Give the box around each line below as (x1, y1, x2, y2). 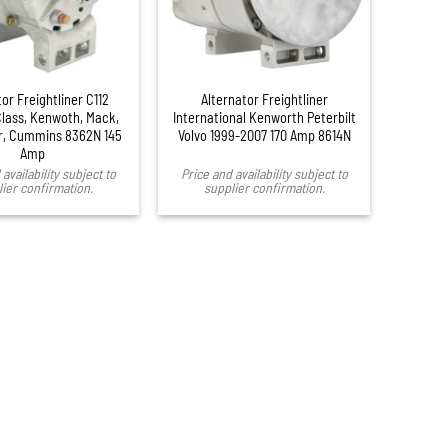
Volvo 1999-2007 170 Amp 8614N (177, 127, 351, 145)
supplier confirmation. (203, 178, 325, 196)
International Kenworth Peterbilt (172, 109, 356, 127)
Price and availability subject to (180, 164, 348, 182)
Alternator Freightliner (200, 91, 328, 109)
